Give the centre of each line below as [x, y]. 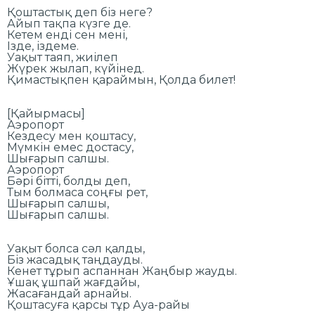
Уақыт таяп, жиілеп [64, 57]
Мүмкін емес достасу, [72, 147]
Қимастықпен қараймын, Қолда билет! [123, 79]
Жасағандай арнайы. [71, 293]
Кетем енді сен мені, [69, 34]
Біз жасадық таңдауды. [76, 259]
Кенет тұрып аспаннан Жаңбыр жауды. [123, 271]
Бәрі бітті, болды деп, [70, 181]
